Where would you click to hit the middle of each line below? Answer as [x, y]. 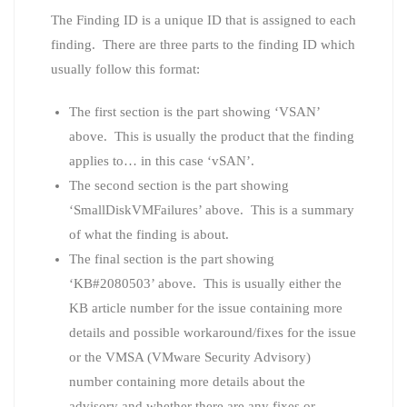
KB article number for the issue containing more [206, 308]
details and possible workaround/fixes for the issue [213, 332]
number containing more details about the [187, 381]
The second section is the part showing [179, 185]
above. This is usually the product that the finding [212, 136]
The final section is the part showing [172, 258]
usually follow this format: [125, 69]
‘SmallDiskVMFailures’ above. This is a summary [212, 209]
